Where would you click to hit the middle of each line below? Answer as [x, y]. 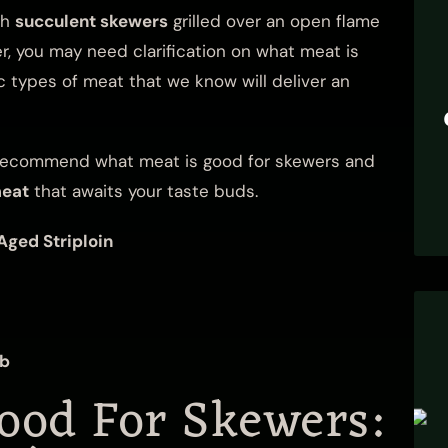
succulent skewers [91, 20]
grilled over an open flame [274, 20]
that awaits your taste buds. [146, 190]
